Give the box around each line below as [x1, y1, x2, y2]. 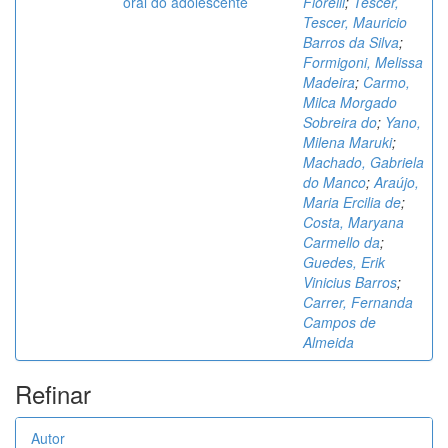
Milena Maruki [303, 132, 392, 152]
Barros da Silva [303, 32, 399, 52]
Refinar [15, 376, 91, 411]
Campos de [303, 312, 376, 332]
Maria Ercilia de [303, 192, 401, 212]
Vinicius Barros [303, 272, 397, 292]
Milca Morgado [303, 92, 397, 112]
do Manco [303, 172, 366, 192]
